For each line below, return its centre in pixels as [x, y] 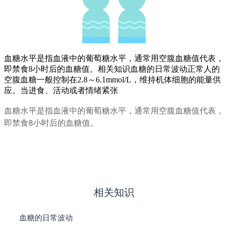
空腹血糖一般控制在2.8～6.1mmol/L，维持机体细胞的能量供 [112, 79]
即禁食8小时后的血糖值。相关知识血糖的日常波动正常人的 [112, 69]
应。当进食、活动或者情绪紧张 [61, 90]
